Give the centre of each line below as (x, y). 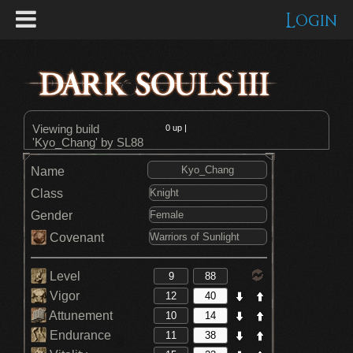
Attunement (80, 316)
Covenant (75, 238)
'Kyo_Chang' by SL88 (88, 142)
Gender (52, 216)
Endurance (79, 335)
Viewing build (66, 129)
